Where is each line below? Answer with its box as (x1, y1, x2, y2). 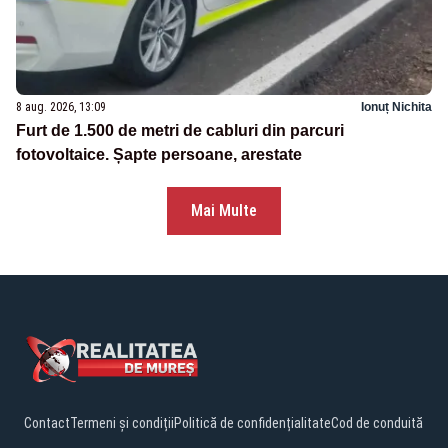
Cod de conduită (331, 414, 423, 431)
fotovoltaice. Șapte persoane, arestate (16, 145, 302, 163)
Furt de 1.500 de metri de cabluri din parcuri (16, 121, 344, 139)
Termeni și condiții (70, 414, 174, 431)
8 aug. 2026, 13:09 (16, 99, 106, 114)
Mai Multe (191, 200, 257, 220)
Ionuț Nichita (361, 99, 432, 114)
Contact (24, 414, 70, 431)
